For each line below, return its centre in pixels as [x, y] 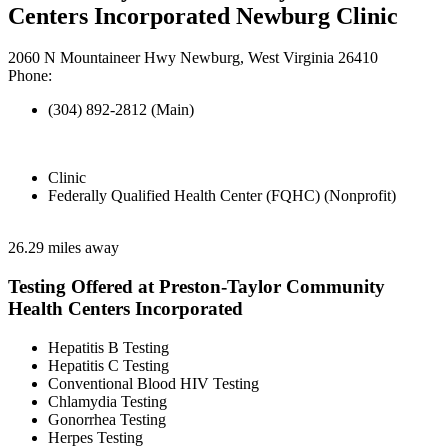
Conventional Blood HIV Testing [153, 383]
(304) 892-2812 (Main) [121, 110]
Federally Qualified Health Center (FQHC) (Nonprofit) [222, 196]
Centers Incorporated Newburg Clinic [203, 15]
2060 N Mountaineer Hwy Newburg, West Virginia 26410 [193, 58]
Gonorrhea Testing [107, 419]
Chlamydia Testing [107, 401]
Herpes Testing [95, 437]
